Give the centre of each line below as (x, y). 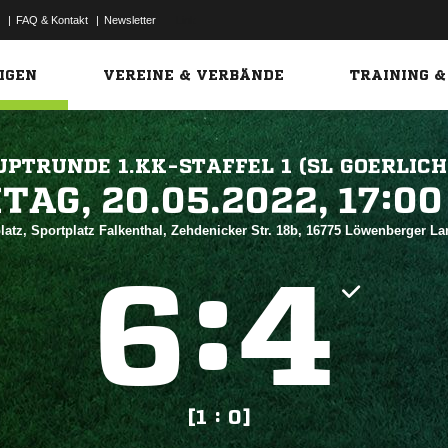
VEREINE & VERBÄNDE (194, 75)
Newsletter (130, 20)
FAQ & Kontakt (52, 20)
